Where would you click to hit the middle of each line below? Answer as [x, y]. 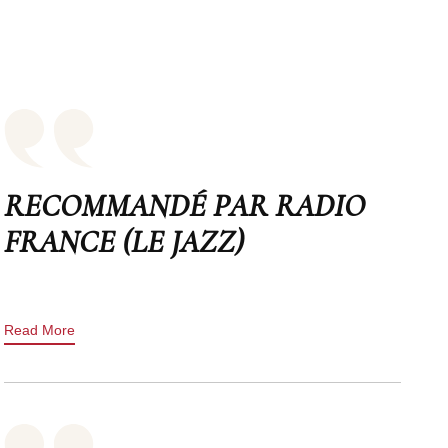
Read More [40, 329]
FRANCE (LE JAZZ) [124, 241]
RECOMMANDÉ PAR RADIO [185, 205]
